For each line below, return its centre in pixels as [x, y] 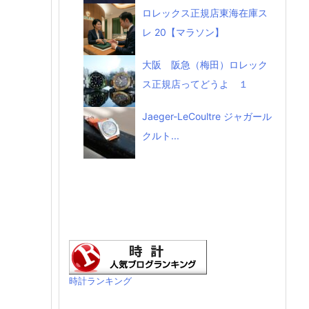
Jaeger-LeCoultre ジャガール [207, 117]
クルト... [161, 136]
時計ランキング [100, 281]
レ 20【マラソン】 [183, 32]
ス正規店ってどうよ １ [195, 84]
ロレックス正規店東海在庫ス [205, 13]
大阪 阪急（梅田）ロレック [205, 65]
